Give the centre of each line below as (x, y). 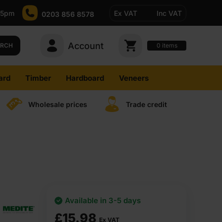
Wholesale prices (57, 104)
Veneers (134, 78)
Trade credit (146, 104)
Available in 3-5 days (103, 200)
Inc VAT (169, 13)
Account (86, 46)
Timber (38, 78)
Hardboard (85, 78)
